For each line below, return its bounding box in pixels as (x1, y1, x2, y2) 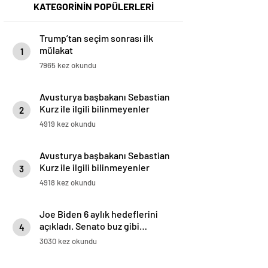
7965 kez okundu (39, 60, 96, 71)
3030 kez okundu (39, 236, 97, 246)
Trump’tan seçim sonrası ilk (39, 32, 153, 44)
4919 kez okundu (39, 119, 96, 129)
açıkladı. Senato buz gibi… (39, 220, 147, 232)
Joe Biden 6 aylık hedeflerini (39, 208, 158, 220)
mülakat (39, 44, 73, 56)
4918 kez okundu (39, 178, 96, 188)
